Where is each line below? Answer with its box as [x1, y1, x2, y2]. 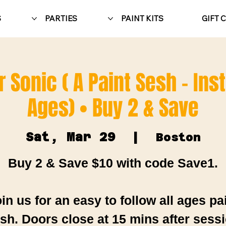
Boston [155, 130, 201, 144]
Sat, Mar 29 [25, 129, 116, 144]
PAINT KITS [121, 13, 163, 23]
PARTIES [44, 13, 77, 23]
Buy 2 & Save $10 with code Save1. [8, 155, 218, 170]
